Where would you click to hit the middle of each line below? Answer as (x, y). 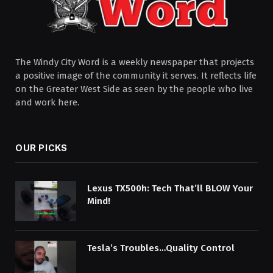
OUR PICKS (41, 147)
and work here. (47, 102)
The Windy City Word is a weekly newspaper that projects (135, 62)
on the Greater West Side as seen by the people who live (134, 89)
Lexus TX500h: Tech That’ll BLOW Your (170, 188)
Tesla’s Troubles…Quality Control (161, 248)
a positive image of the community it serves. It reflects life (136, 75)
